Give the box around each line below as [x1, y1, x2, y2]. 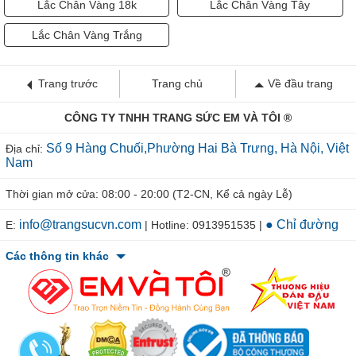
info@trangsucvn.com [19, 217, 141, 231]
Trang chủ [152, 76, 203, 90]
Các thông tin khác [6, 249, 112, 262]
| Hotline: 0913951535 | [141, 218, 265, 231]
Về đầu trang [268, 76, 334, 90]
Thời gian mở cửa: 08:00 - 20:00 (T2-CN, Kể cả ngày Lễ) [6, 187, 292, 200]
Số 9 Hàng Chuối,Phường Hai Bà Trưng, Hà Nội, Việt [46, 141, 349, 155]
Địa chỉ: [6, 141, 46, 155]
